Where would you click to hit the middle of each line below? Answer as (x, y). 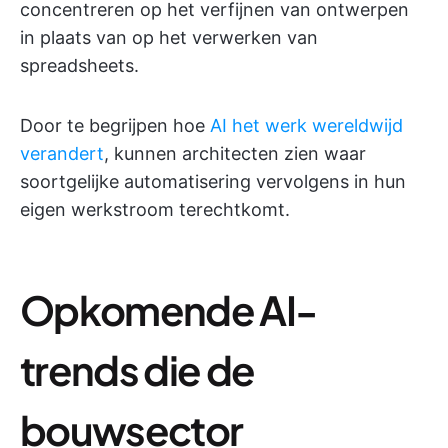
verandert (62, 153)
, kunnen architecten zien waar (235, 153)
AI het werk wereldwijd (306, 125)
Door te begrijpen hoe (115, 125)
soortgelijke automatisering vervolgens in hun (213, 181)
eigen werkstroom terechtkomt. (155, 209)
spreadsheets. (79, 65)
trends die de (137, 369)
